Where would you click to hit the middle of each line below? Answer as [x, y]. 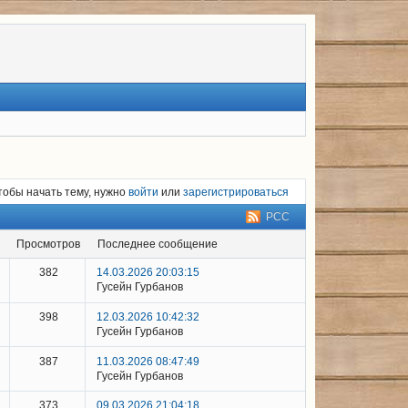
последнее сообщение [162, 245]
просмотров [52, 245]
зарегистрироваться [236, 192]
